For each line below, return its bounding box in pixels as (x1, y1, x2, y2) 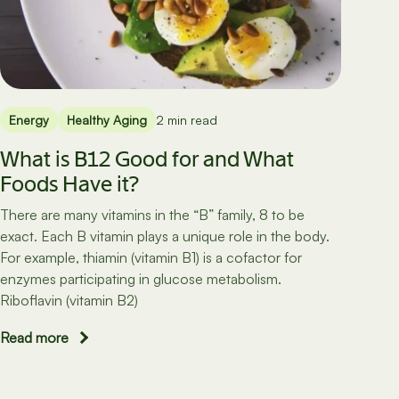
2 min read (155, 112, 217, 128)
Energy (8, 112, 49, 128)
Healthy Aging (66, 112, 147, 128)
